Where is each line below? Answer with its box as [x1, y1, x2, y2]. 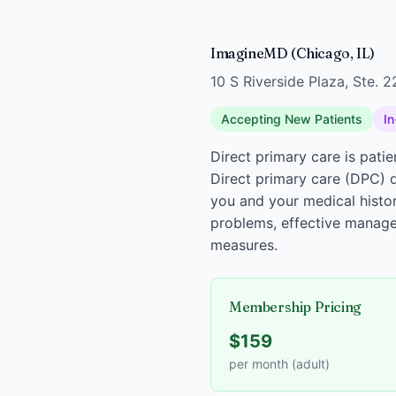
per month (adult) [229, 356, 330, 371]
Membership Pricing [229, 298, 362, 316]
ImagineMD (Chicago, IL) [210, 44, 375, 62]
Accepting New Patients [221, 111, 362, 126]
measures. [210, 236, 278, 254]
